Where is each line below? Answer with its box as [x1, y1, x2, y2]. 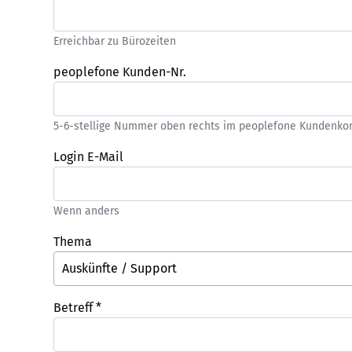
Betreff [53, 300, 96, 315]
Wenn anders [53, 204, 119, 218]
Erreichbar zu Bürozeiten [53, 35, 176, 48]
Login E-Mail [53, 149, 123, 164]
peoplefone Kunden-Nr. [53, 64, 186, 79]
